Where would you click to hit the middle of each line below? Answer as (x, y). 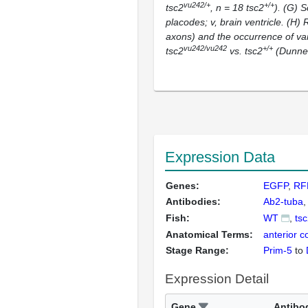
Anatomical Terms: (209, 234)
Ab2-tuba (283, 201)
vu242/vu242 (205, 48)
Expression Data (220, 157)
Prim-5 (278, 250)
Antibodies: (193, 201)
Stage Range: (197, 250)
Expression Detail (217, 279)
